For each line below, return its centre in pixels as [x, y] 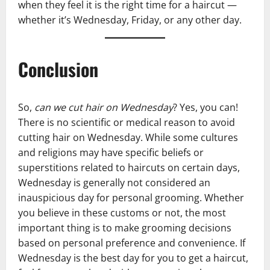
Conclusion [58, 69]
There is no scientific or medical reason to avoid [127, 122]
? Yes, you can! [206, 107]
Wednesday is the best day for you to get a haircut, [133, 258]
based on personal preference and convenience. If [132, 243]
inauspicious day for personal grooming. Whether [131, 197]
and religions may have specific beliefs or [111, 152]
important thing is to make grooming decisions [125, 228]
